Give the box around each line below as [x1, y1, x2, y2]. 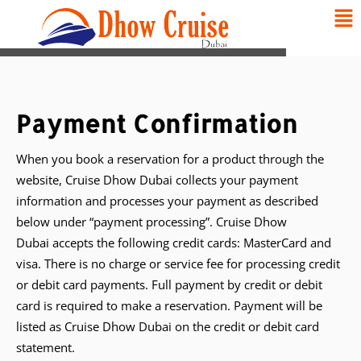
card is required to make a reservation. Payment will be [16, 297, 322, 313]
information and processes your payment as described [16, 193, 318, 209]
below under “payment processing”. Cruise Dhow [16, 214, 287, 230]
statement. [16, 339, 75, 355]
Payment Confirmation [16, 108, 297, 139]
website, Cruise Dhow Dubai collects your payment [16, 172, 298, 188]
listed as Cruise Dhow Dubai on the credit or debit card [16, 318, 319, 334]
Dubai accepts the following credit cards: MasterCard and [16, 234, 331, 251]
